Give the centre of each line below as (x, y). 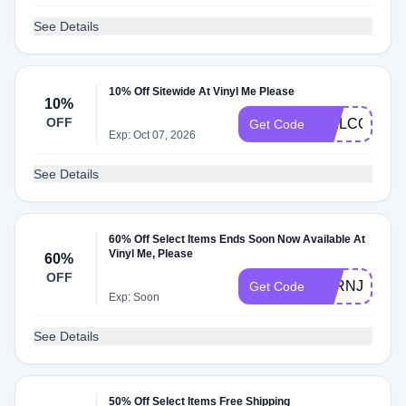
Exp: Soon (135, 297)
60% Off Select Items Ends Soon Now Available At (237, 239)
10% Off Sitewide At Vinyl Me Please (202, 92)
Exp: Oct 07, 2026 (153, 135)
